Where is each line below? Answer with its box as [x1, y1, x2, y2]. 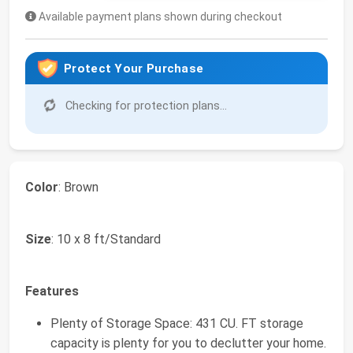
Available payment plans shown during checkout [36, 10, 282, 24]
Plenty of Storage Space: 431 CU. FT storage [50, 316, 303, 332]
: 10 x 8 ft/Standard [51, 232, 161, 247]
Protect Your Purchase [64, 61, 204, 76]
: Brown [58, 180, 98, 195]
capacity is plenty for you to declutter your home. [50, 336, 326, 351]
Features [25, 284, 79, 299]
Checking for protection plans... [62, 98, 227, 113]
